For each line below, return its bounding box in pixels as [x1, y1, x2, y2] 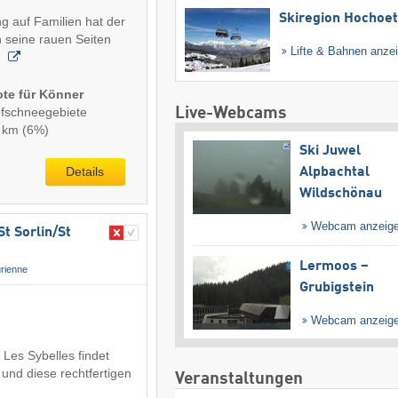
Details [66, 163, 105, 179]
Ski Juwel [298, 143, 361, 158]
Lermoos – [298, 259, 369, 275]
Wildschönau [298, 186, 382, 201]
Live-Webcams [174, 104, 287, 122]
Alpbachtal [298, 164, 370, 179]
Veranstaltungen [174, 370, 303, 388]
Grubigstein [298, 281, 374, 296]
